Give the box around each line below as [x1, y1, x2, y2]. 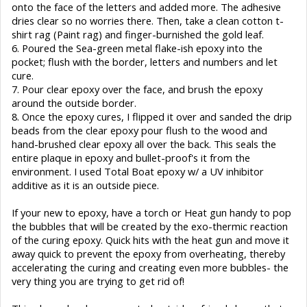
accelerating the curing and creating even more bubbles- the [12, 260, 288, 274]
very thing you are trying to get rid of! [12, 273, 184, 288]
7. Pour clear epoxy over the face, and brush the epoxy [12, 82, 262, 96]
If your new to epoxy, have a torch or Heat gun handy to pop [12, 205, 291, 219]
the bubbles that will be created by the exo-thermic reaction [12, 219, 288, 233]
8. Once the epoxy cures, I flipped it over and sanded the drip [12, 109, 292, 123]
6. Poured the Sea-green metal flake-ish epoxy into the [12, 40, 262, 55]
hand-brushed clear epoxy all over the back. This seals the [12, 136, 276, 151]
